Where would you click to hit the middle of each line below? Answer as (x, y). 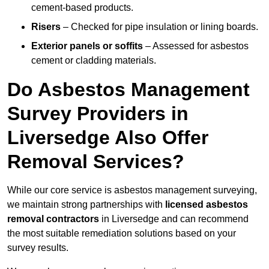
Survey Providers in (98, 114)
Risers (46, 27)
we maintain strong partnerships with (86, 205)
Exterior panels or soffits (87, 46)
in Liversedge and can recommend (174, 219)
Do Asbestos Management (128, 90)
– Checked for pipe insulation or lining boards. (159, 27)
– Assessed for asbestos (196, 46)
